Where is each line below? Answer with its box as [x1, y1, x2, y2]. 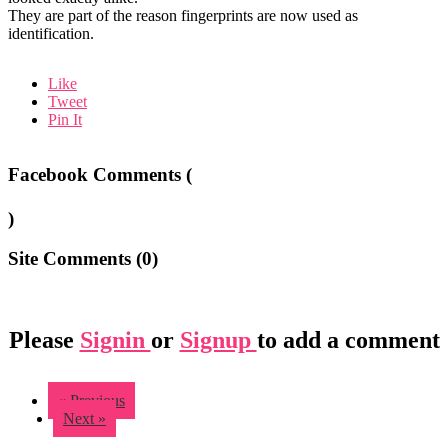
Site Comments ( [8, 248, 142, 270]
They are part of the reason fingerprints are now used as [8, 6, 358, 24]
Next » [63, 409, 106, 427]
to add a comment [256, 326, 440, 353]
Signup [179, 326, 257, 353]
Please [8, 326, 80, 353]
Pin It [48, 110, 82, 128]
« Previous [58, 391, 125, 409]
